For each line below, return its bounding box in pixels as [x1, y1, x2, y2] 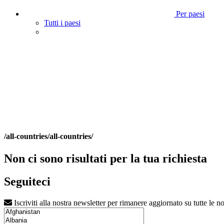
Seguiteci [4, 175, 50, 188]
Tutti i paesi [44, 18, 80, 27]
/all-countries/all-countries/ [4, 132, 93, 141]
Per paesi [174, 9, 204, 18]
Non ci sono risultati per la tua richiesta [4, 151, 207, 165]
